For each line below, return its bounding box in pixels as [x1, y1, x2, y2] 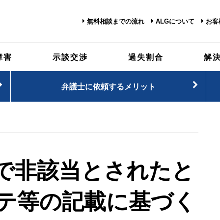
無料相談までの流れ [87, 18, 144, 25]
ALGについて [156, 18, 194, 25]
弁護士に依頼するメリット [61, 82, 156, 91]
